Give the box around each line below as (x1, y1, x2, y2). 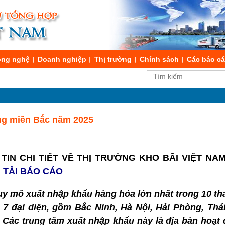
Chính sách (140, 55, 179, 63)
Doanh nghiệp (38, 55, 86, 63)
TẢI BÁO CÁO (3, 166, 63, 176)
